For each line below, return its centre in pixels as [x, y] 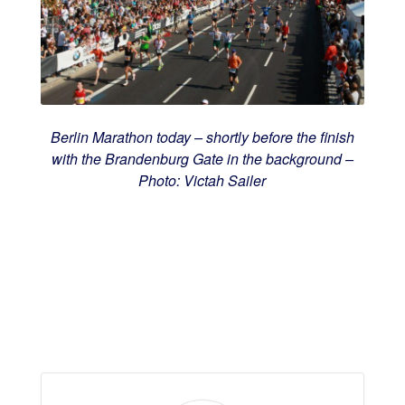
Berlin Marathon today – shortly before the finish [202, 137]
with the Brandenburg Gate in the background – [202, 159]
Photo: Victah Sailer [202, 181]
